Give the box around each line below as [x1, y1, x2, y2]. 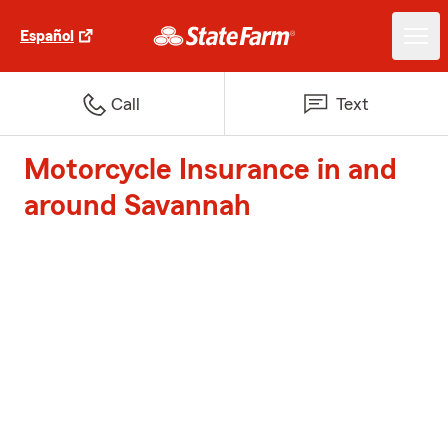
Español [20, 28, 74, 44]
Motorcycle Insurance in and [24, 155, 397, 185]
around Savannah [24, 191, 251, 221]
